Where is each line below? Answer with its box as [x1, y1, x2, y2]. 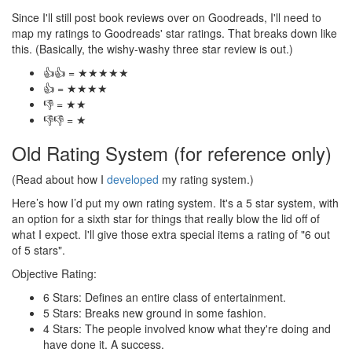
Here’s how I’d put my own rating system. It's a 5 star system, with [12, 195, 339, 211]
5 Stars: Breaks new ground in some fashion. [43, 305, 266, 321]
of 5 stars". [12, 242, 65, 258]
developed [107, 171, 159, 187]
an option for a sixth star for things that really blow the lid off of [12, 211, 320, 226]
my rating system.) [159, 171, 254, 187]
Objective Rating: [12, 266, 97, 281]
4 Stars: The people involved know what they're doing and [43, 321, 331, 336]
